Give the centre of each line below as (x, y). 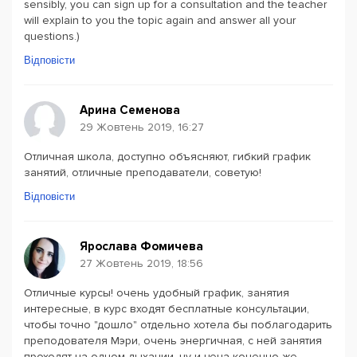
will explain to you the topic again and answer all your (160, 20)
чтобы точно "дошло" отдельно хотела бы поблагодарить (178, 325)
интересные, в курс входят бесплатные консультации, (167, 309)
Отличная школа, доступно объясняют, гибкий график (167, 157)
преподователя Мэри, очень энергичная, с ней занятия (173, 341)
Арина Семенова (130, 110)
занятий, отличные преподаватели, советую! (143, 173)
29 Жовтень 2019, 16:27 (142, 127)
